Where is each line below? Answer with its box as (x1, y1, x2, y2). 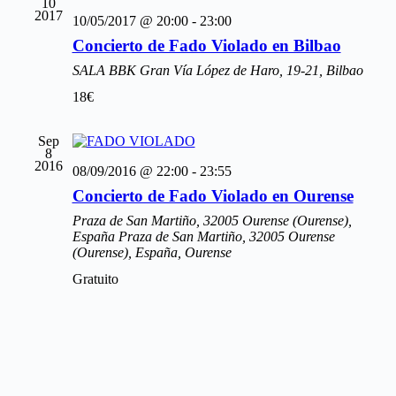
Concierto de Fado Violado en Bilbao (72, 35, 341, 55)
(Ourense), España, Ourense (72, 244, 232, 260)
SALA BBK (72, 62, 140, 78)
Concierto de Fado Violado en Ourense (72, 186, 354, 205)
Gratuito (72, 270, 118, 286)
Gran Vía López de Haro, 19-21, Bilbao (139, 62, 363, 78)
